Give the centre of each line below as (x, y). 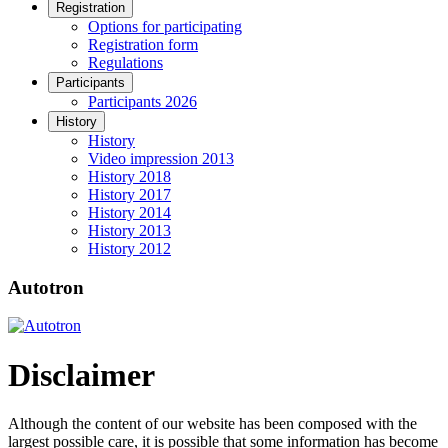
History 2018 (129, 176)
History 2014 (129, 212)
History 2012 (129, 248)
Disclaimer (81, 374)
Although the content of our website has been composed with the (212, 424)
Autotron (46, 287)
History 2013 (129, 230)
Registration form (143, 44)
